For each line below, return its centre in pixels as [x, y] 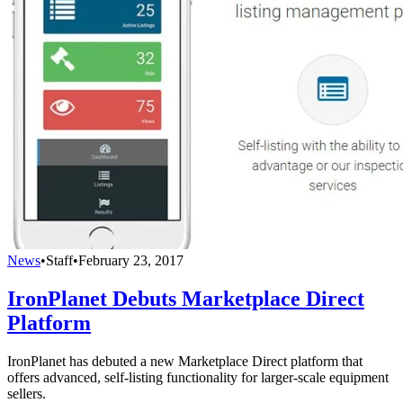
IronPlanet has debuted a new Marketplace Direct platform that [185, 361]
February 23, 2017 [131, 260]
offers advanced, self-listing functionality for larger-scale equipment [198, 377]
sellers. [27, 393]
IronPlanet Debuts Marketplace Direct [186, 298]
